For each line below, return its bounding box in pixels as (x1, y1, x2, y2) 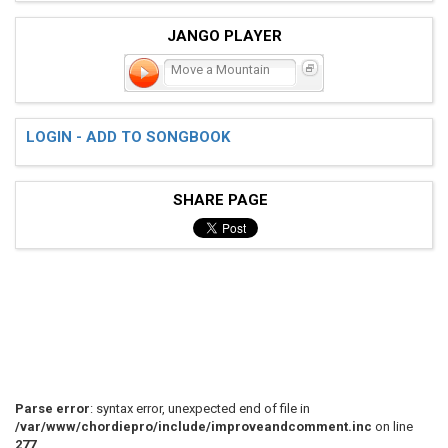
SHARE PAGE (172, 190, 276, 209)
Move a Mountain (167, 61, 270, 77)
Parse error (15, 400, 90, 416)
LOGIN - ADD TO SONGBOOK (26, 127, 230, 146)
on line (372, 418, 413, 434)
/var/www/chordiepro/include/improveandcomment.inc (15, 418, 372, 434)
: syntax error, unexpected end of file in (90, 400, 310, 416)
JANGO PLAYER (166, 26, 282, 45)
